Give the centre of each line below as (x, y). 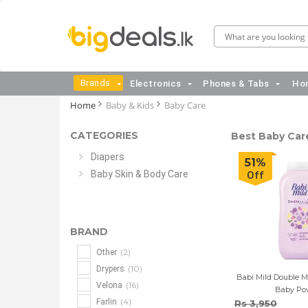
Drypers (110, 269)
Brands (95, 83)
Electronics (156, 84)
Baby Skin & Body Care (140, 174)
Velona (109, 285)
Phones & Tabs (236, 84)
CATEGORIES (104, 135)
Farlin (107, 302)
